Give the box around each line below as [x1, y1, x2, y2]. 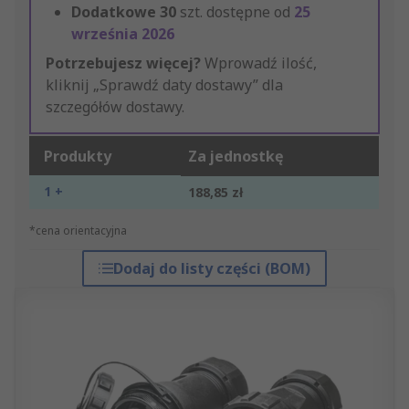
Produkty [44, 146, 111, 167]
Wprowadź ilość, [201, 53, 317, 74]
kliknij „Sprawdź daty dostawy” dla [46, 75, 283, 96]
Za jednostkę [188, 146, 283, 167]
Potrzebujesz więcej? [46, 53, 201, 74]
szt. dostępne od [180, 2, 294, 23]
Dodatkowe [71, 2, 156, 23]
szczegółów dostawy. [46, 97, 184, 118]
